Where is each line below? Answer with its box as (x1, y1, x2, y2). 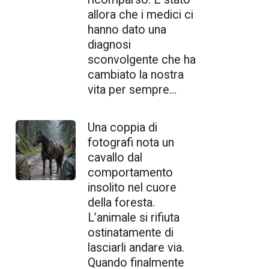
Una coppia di (88, 120, 157, 134)
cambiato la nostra (88, 67, 184, 82)
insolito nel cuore (88, 180, 177, 195)
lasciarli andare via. (88, 240, 184, 255)
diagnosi (88, 37, 131, 52)
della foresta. (88, 195, 155, 210)
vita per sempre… (88, 82, 177, 97)
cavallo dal (88, 150, 142, 165)
